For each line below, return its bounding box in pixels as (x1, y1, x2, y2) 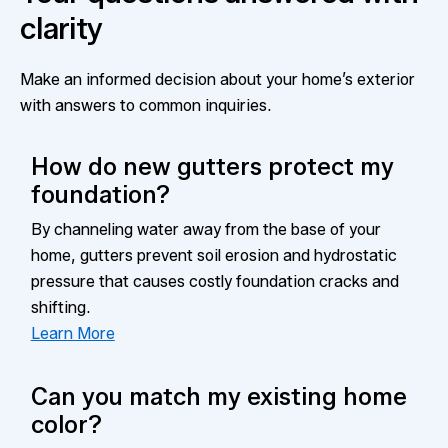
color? (30, 410, 102, 439)
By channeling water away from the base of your (30, 220, 381, 239)
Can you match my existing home (30, 382, 407, 411)
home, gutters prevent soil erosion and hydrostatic (30, 246, 397, 265)
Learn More (30, 324, 115, 343)
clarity (20, 10, 102, 47)
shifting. (30, 298, 90, 317)
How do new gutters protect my (30, 152, 394, 181)
